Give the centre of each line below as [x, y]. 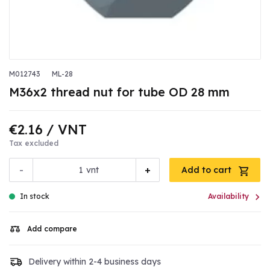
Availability [228, 196]
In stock [35, 196]
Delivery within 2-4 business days [95, 261]
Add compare [52, 229]
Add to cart [208, 170]
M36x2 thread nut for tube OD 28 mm [119, 92]
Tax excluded [34, 143]
